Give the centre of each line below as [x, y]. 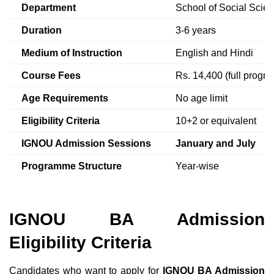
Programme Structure [72, 166]
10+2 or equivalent [216, 120]
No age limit [202, 98]
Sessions [128, 143]
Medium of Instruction [72, 53]
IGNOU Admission [63, 143]
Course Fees [51, 75]
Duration [42, 30]
